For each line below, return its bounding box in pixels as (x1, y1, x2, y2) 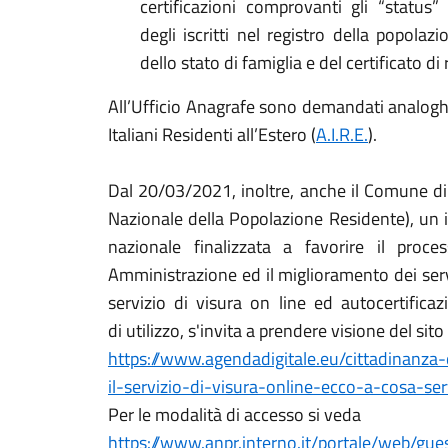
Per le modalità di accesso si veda (108, 401, 361, 428)
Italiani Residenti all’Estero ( (108, 121, 316, 148)
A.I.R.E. (316, 121, 368, 148)
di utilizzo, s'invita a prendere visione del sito (108, 317, 444, 344)
